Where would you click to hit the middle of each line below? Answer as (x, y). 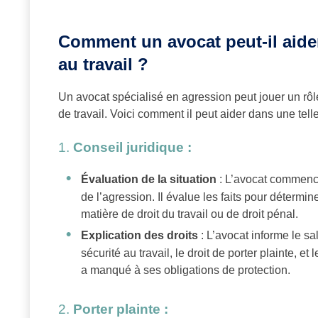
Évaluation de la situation (149, 180)
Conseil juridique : (132, 148)
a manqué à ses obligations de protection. (186, 270)
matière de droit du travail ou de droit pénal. (190, 214)
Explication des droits (139, 236)
